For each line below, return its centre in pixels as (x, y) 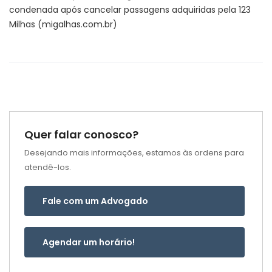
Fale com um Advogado (95, 201)
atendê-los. (48, 167)
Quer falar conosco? (81, 134)
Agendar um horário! (89, 242)
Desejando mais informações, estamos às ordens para (134, 153)
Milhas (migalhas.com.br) (63, 24)
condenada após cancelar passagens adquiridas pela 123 (130, 10)
